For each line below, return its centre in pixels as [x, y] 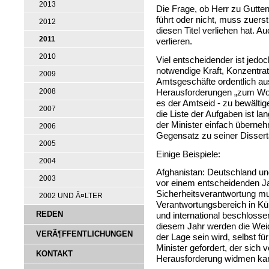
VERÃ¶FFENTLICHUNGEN [84, 234]
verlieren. [174, 42]
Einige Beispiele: [188, 154]
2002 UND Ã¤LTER [71, 196]
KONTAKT [54, 254]
